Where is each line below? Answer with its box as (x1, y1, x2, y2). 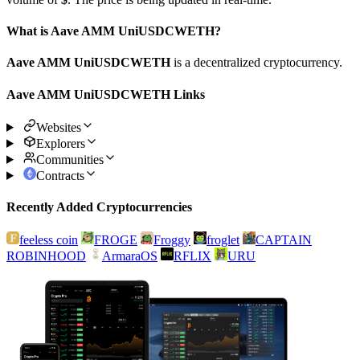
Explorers (35, 136, 85, 150)
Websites (35, 120, 81, 134)
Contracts (35, 168, 84, 182)
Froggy (153, 233, 190, 247)
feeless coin (19, 233, 78, 247)
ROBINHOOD (6, 249, 86, 264)
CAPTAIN (256, 233, 312, 247)
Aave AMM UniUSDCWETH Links (6, 87, 205, 101)
